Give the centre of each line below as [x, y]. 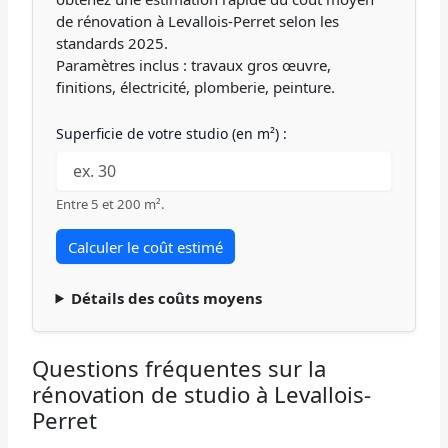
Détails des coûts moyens [167, 297]
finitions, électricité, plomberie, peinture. [195, 86]
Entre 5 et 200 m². [110, 203]
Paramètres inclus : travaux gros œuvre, [193, 64]
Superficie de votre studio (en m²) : [171, 133]
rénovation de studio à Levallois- [202, 393]
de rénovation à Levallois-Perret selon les [197, 20]
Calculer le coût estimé [145, 246]
